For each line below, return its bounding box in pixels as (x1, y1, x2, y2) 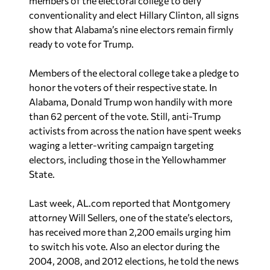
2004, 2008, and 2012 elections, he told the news (29, 255, 239, 266)
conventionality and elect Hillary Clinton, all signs (29, 9, 239, 20)
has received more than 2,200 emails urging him (29, 226, 231, 237)
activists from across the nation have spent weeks (29, 125, 241, 136)
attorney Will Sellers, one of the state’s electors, (29, 212, 233, 223)
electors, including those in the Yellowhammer (29, 154, 226, 165)
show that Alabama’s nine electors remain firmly (29, 24, 233, 35)
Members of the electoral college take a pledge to (29, 67, 239, 78)
